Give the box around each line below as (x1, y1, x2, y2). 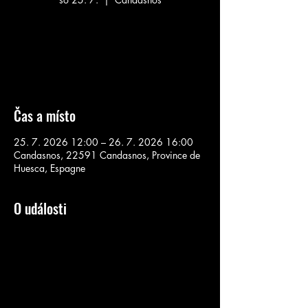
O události (14, 198, 67, 219)
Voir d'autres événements (52, 52, 168, 66)
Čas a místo (14, 105, 76, 126)
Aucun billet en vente (61, 35, 159, 49)
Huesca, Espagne (14, 162, 85, 175)
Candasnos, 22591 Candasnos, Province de (14, 148, 200, 162)
